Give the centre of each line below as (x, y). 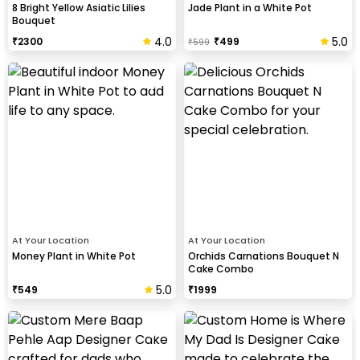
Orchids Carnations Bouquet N (264, 256)
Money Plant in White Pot (74, 256)
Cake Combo (221, 268)
